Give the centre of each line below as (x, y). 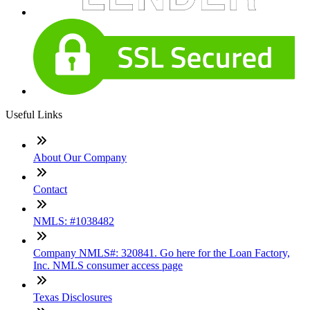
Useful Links (34, 114)
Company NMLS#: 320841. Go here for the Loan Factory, (162, 253)
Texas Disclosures (73, 297)
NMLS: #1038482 (74, 221)
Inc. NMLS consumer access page (108, 265)
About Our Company (80, 157)
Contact (50, 189)
